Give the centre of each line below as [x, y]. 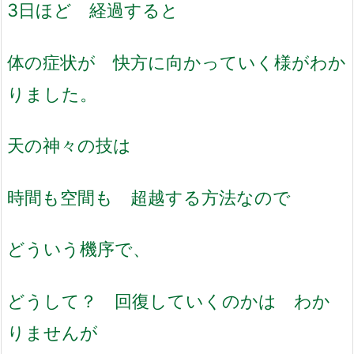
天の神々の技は [69, 145]
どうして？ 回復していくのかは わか [169, 301]
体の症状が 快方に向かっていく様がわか [177, 62]
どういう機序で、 [79, 249]
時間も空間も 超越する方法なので [149, 197]
